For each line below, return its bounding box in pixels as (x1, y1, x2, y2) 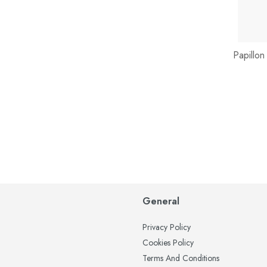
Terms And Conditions (142, 252, 219, 264)
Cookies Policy (142, 237, 194, 249)
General (142, 194, 179, 208)
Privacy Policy (142, 221, 191, 233)
